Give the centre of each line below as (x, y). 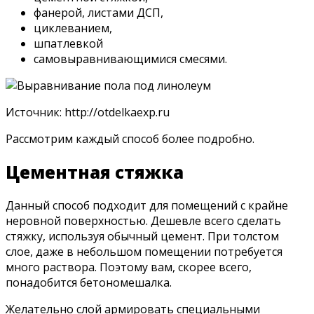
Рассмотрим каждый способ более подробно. (130, 139)
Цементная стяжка (95, 172)
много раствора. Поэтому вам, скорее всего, (129, 267)
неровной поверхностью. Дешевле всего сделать (143, 221)
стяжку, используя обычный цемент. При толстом (142, 237)
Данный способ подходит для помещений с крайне (147, 206)
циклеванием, (73, 28)
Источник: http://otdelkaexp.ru (88, 112)
